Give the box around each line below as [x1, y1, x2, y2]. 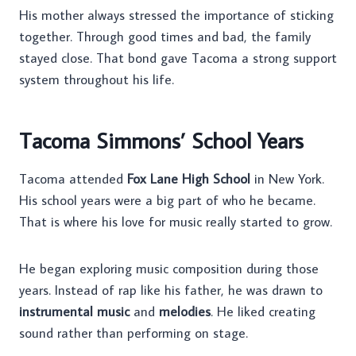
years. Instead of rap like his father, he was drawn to [19, 281, 323, 300]
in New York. [250, 170, 324, 188]
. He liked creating [211, 303, 315, 321]
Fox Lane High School [127, 170, 250, 188]
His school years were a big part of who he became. [19, 192, 315, 210]
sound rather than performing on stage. [19, 324, 248, 342]
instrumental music [19, 303, 130, 321]
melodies [159, 303, 211, 321]
